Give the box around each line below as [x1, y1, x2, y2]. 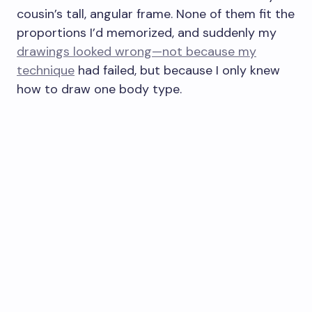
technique [17, 62, 75, 79]
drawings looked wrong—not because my [17, 43, 256, 60]
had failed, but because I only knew [75, 62, 280, 79]
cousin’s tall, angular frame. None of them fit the [17, 6, 295, 22]
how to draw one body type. [17, 81, 182, 97]
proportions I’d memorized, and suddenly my [17, 24, 276, 41]
